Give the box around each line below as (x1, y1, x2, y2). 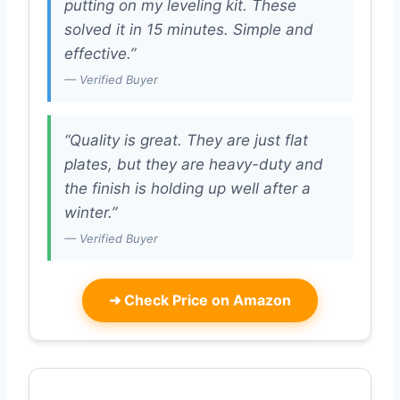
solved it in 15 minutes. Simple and (64, 21, 313, 39)
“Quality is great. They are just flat (64, 131, 308, 150)
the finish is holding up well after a (64, 179, 311, 198)
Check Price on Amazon (121, 291, 291, 310)
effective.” (64, 45, 136, 63)
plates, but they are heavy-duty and (64, 155, 323, 174)
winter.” (64, 204, 117, 222)
